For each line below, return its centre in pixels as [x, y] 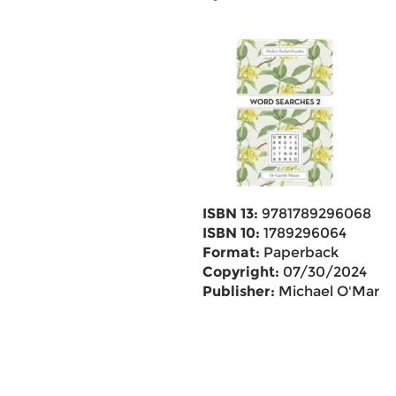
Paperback [299, 252]
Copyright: [240, 272]
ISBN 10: [231, 233]
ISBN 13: [230, 213]
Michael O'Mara [331, 291]
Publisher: [238, 291]
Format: [231, 252]
